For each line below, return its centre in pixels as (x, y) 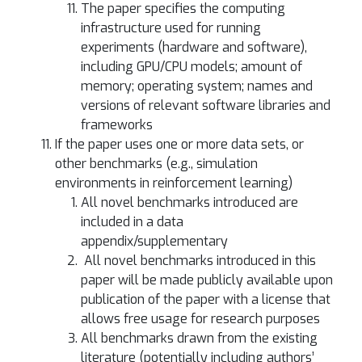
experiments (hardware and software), (194, 47)
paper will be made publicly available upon (207, 280)
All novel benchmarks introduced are (189, 202)
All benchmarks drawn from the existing (199, 338)
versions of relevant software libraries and (206, 105)
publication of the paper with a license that (206, 299)
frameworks (117, 125)
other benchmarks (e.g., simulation (156, 164)
